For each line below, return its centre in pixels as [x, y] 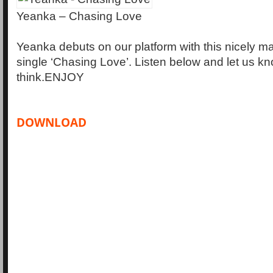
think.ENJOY [50, 77]
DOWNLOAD [51, 122]
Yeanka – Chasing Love [79, 16]
